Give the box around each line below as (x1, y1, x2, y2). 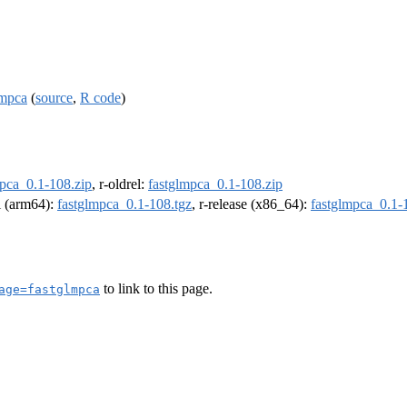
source (35, 89, 73, 105)
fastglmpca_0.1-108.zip (148, 176, 283, 193)
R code (80, 89, 121, 105)
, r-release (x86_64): (192, 196, 311, 213)
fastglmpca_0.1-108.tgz (57, 196, 192, 213)
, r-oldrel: (92, 176, 148, 193)
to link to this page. (100, 280, 213, 296)
